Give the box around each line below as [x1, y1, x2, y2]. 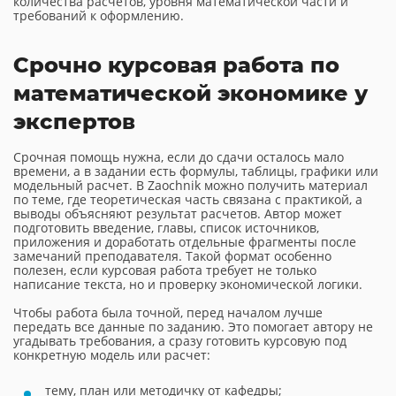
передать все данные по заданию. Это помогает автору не [13, 318, 373, 335]
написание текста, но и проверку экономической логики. [13, 276, 362, 293]
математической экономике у [13, 80, 368, 106]
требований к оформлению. [13, 7, 184, 24]
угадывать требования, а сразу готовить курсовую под [13, 332, 346, 349]
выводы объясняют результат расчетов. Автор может [13, 205, 342, 222]
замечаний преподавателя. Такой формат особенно [13, 247, 331, 264]
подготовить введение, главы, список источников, [13, 219, 319, 236]
